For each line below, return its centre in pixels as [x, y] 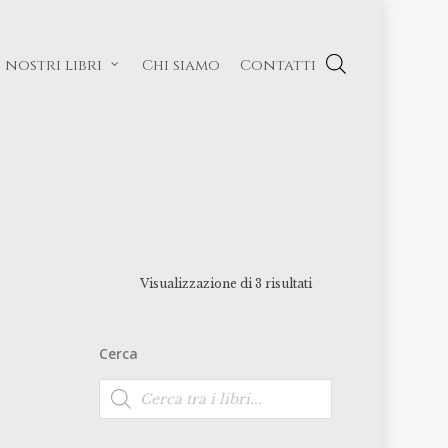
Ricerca [121, 384]
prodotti [123, 398]
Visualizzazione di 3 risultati [226, 283]
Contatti [278, 65]
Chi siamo [181, 65]
